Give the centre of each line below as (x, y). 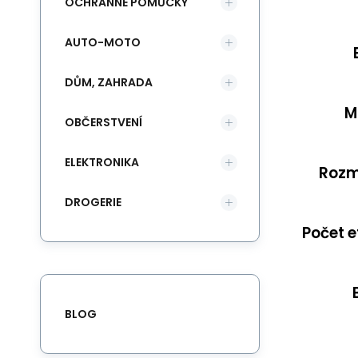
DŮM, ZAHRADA (109, 82)
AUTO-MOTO (103, 42)
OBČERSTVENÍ (103, 122)
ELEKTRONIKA (102, 162)
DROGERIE (93, 202)
